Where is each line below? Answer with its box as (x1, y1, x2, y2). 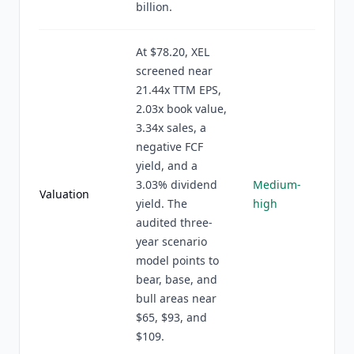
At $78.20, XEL (136, 44, 209, 59)
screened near (136, 63, 213, 78)
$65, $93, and (136, 310, 207, 325)
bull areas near (136, 291, 217, 306)
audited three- (136, 215, 213, 230)
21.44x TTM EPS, (136, 82, 221, 97)
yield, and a (136, 158, 198, 173)
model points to (136, 253, 219, 268)
